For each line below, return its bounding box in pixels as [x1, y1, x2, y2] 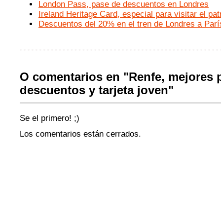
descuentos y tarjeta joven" [20, 84, 174, 97]
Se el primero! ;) [20, 113, 79, 123]
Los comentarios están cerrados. [20, 129, 141, 139]
